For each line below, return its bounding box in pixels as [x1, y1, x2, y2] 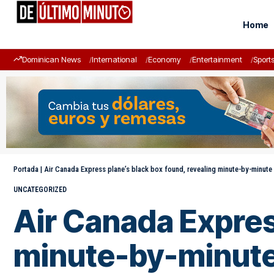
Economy [148, 54, 181, 64]
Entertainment [192, 54, 242, 64]
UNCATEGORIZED [13, 185, 67, 194]
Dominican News [22, 54, 81, 64]
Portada [13, 165, 39, 174]
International [92, 54, 137, 64]
